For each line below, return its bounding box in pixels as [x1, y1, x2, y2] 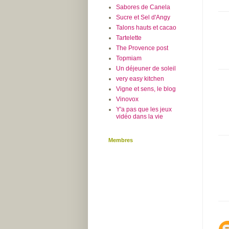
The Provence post [116, 44, 168, 52]
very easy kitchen [116, 75, 164, 83]
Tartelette [116, 34, 142, 42]
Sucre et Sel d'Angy [116, 14, 170, 21]
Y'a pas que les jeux [116, 106, 172, 113]
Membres [108, 137, 133, 144]
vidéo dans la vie [116, 113, 163, 121]
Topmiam [116, 55, 142, 62]
